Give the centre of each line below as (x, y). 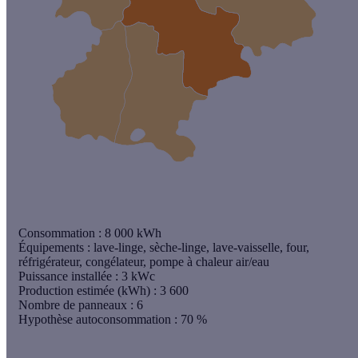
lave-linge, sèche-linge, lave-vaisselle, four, (201, 248)
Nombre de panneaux (73, 305)
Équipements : (56, 248)
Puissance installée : (70, 276)
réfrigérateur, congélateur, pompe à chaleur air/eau (144, 262)
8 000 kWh (131, 233)
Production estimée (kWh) (84, 291)
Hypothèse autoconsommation (95, 320)
